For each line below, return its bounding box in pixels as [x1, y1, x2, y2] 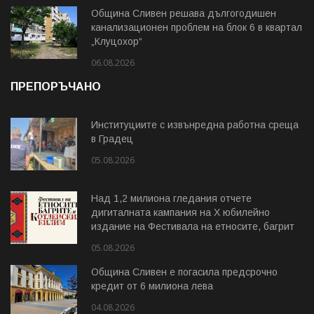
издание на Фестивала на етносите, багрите [91, 221, 300, 233]
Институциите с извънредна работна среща [91, 119, 299, 131]
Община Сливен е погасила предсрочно [91, 266, 278, 278]
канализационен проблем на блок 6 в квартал [91, 22, 302, 34]
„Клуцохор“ [91, 36, 142, 48]
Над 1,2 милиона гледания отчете [91, 193, 252, 205]
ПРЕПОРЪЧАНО [11, 81, 101, 93]
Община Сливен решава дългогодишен [91, 8, 276, 20]
